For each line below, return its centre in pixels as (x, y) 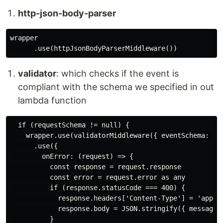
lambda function (52, 101)
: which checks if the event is (117, 74)
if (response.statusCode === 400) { (98, 188)
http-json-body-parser (67, 13)
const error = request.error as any (98, 177)
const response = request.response (96, 167)
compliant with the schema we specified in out (116, 87)
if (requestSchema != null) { (70, 125)
